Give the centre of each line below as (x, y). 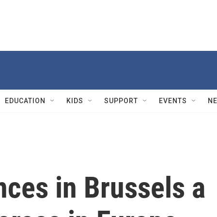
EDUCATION (25, 101)
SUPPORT (121, 101)
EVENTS (173, 101)
